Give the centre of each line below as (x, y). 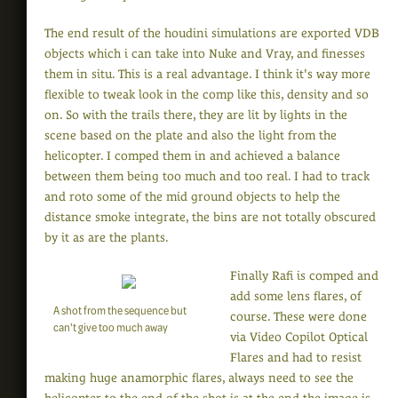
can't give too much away (111, 327)
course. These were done (298, 317)
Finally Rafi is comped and (304, 276)
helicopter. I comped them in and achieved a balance (192, 156)
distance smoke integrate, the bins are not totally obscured (210, 217)
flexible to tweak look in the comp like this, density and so (207, 95)
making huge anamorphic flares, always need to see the (199, 378)
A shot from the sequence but (120, 310)
